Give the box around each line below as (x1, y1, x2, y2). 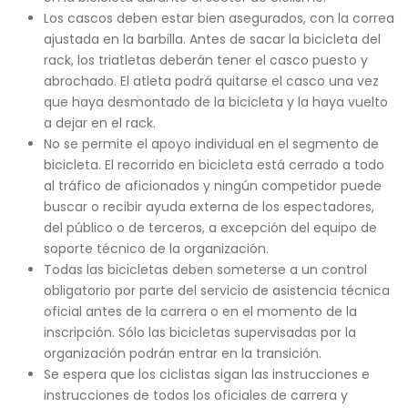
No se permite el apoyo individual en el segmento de (43, 135, 379, 153)
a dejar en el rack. (43, 114, 156, 132)
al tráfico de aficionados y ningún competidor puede (43, 177, 382, 195)
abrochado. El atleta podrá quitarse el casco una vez (43, 72, 379, 90)
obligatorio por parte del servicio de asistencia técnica (43, 281, 390, 300)
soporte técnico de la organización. (43, 240, 269, 258)
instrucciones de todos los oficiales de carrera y (43, 386, 348, 404)
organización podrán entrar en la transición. (43, 344, 321, 362)
